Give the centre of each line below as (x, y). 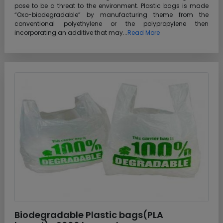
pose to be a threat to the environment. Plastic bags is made (111, 5)
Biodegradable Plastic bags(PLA (89, 215)
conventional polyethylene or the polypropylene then (111, 23)
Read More (144, 32)
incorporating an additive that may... (71, 32)
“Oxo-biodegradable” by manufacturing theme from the (111, 14)
